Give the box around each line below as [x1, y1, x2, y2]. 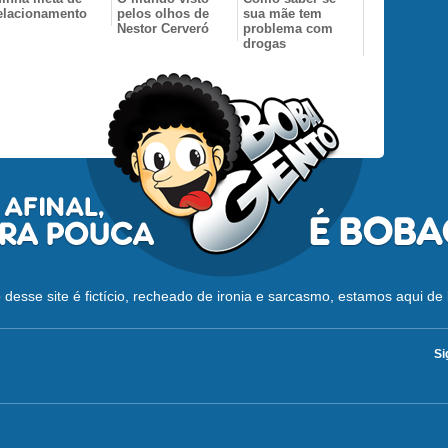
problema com [243, 20, 333, 36]
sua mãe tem [243, 5, 322, 21]
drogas [243, 35, 286, 51]
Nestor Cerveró [117, 20, 209, 36]
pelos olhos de [117, 5, 209, 21]
